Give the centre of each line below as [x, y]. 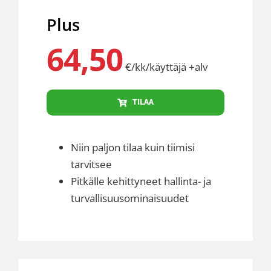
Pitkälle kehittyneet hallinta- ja [141, 181]
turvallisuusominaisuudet [129, 198]
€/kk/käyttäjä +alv [165, 67]
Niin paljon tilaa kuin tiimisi [132, 148]
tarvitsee [91, 165]
